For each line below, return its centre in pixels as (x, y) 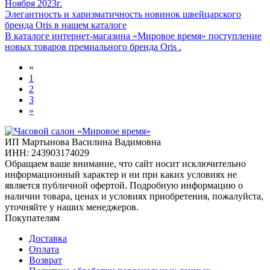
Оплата (44, 250)
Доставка (48, 239)
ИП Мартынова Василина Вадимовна (83, 142)
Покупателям (32, 218)
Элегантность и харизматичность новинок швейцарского (123, 14)
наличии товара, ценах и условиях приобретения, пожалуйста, (134, 196)
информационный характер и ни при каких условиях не (121, 175)
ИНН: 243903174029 (47, 153)
